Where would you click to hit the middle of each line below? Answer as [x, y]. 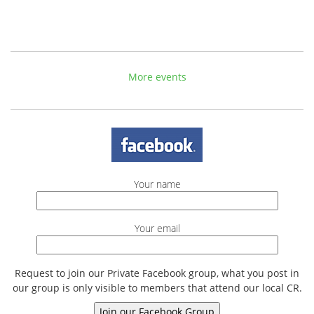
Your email [157, 228]
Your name [157, 184]
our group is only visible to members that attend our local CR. [157, 287]
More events [157, 77]
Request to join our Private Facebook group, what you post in [157, 273]
